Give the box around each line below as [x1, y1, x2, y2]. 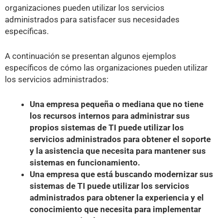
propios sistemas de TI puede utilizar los [30, 122, 184, 132]
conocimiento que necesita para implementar [30, 204, 201, 214]
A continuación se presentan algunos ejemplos [5, 51, 176, 61]
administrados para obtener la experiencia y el [30, 192, 204, 202]
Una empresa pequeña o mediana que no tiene [30, 99, 203, 109]
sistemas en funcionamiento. [30, 157, 140, 167]
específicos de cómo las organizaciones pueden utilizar [5, 62, 208, 73]
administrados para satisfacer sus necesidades [5, 14, 180, 24]
